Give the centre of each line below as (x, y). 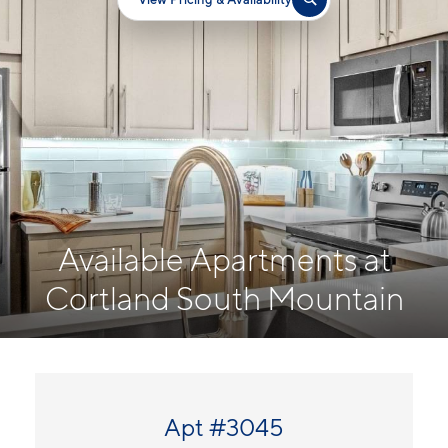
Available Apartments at (224, 259)
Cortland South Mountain (224, 298)
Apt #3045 (224, 427)
